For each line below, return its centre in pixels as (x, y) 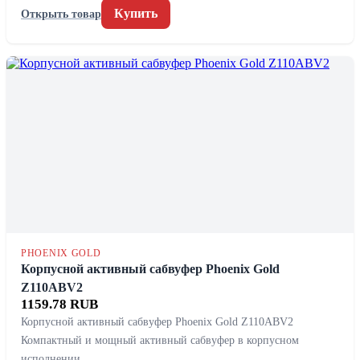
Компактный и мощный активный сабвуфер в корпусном (160, 340)
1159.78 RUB (59, 304)
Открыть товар (61, 13)
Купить (136, 13)
